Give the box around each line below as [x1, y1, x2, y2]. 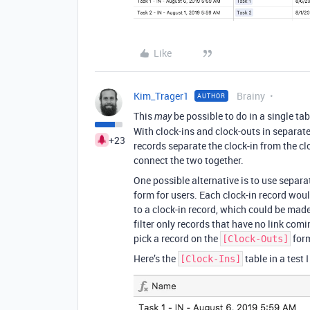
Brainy [237, 89, 265, 103]
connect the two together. [134, 154, 244, 167]
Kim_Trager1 [134, 89, 189, 103]
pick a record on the [134, 232, 220, 246]
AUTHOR [197, 91, 226, 101]
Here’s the [134, 252, 178, 266]
